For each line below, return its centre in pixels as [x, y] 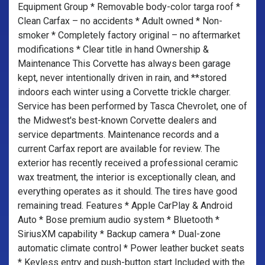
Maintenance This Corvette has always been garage [124, 64]
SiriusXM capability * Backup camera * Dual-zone [119, 234]
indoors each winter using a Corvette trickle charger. [124, 92]
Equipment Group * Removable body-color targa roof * [129, 7]
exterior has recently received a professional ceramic [128, 163]
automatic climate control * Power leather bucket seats [131, 248]
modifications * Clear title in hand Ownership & [113, 49]
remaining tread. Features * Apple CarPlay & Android [125, 206]
